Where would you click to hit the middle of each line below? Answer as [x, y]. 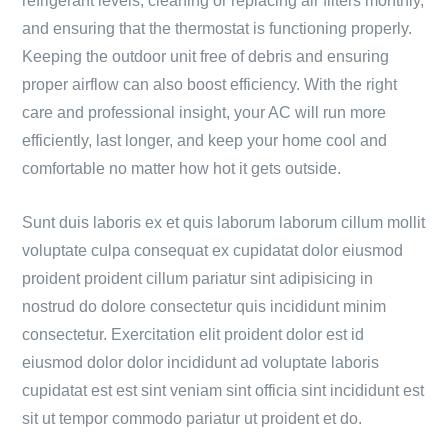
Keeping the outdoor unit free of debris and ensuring [205, 56]
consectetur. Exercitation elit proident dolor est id [193, 334]
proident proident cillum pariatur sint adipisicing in [197, 278]
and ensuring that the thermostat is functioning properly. [217, 28]
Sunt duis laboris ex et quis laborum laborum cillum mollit [223, 222]
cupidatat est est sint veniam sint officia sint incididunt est [223, 390]
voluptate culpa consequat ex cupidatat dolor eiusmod [212, 250]
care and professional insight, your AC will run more [204, 112]
